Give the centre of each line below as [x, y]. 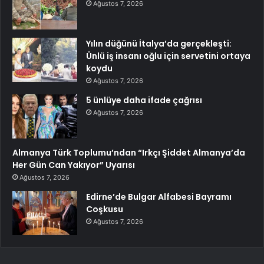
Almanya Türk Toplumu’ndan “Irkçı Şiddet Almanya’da [129, 152]
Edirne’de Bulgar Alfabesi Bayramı [159, 197]
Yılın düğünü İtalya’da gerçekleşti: [159, 43]
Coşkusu [105, 209]
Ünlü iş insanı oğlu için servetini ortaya [168, 56]
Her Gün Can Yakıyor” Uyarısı [74, 165]
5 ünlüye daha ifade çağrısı [144, 100]
